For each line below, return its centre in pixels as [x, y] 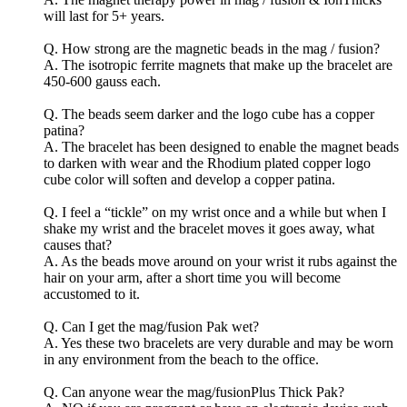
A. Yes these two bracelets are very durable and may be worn [218, 343]
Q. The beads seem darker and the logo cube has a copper [209, 114]
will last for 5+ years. [104, 16]
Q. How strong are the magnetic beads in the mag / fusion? [212, 49]
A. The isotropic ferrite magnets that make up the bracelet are [218, 65]
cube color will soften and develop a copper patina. [189, 180]
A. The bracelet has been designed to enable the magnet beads [221, 147]
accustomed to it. [92, 294]
